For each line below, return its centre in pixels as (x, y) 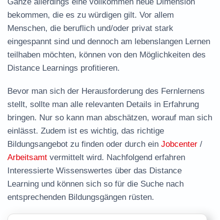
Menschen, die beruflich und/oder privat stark (90, 28)
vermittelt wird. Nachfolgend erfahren (116, 157)
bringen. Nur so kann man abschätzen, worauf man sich (110, 118)
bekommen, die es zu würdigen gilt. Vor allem (91, 15)
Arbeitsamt (27, 157)
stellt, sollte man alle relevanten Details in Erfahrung (103, 104)
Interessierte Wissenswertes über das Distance (95, 171)
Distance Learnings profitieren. (64, 68)
